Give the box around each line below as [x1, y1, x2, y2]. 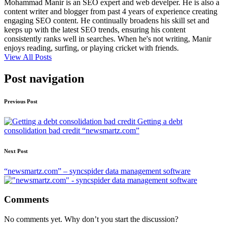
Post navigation [4, 71, 84, 85]
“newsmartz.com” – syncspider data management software [4, 166, 191, 175]
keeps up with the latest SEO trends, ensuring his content [4, 25, 185, 34]
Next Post [4, 147, 28, 154]
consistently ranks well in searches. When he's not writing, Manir [4, 34, 211, 43]
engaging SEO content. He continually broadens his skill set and [4, 16, 209, 25]
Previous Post [4, 98, 37, 104]
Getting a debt [137, 117, 182, 126]
